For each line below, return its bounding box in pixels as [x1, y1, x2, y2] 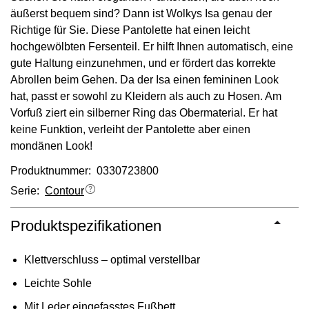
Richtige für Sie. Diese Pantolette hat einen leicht [10, 23, 250, 36]
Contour [45, 185, 84, 197]
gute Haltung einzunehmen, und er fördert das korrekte [10, 57, 276, 69]
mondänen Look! [10, 139, 95, 152]
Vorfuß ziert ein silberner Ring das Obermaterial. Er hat [10, 106, 277, 119]
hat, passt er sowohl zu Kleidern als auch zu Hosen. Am [10, 90, 281, 102]
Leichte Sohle [24, 277, 92, 289]
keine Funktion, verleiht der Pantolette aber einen [10, 123, 250, 135]
